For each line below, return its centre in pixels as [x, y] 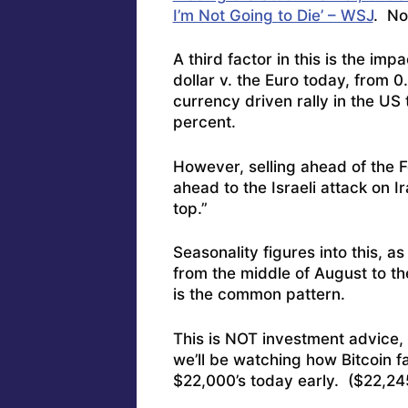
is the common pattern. [259, 295]
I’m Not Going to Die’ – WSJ [273, 15]
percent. [204, 122]
